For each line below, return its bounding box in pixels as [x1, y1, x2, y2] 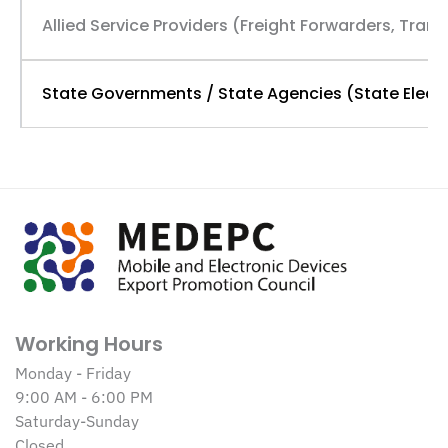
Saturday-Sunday [15, 411, 139, 431]
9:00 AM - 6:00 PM [15, 387, 153, 407]
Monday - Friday [15, 363, 131, 383]
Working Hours [15, 330, 163, 358]
